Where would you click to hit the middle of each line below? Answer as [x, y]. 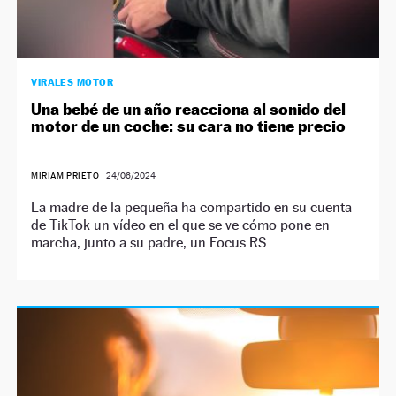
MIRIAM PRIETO [67, 175]
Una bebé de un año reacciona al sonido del [189, 109]
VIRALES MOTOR [72, 82]
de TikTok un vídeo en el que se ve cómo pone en [181, 225]
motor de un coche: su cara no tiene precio [189, 126]
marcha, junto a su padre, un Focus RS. [151, 242]
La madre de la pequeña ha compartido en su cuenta [192, 207]
